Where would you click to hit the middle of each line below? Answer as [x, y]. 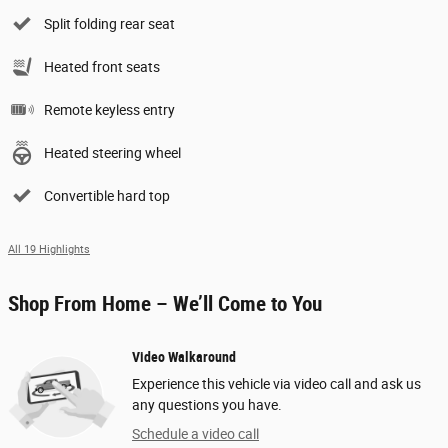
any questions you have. [207, 404]
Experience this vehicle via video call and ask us [276, 383]
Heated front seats [102, 66]
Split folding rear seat [109, 23]
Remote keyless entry [109, 109]
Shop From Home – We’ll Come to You [165, 303]
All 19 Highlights [49, 249]
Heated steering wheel [112, 152]
